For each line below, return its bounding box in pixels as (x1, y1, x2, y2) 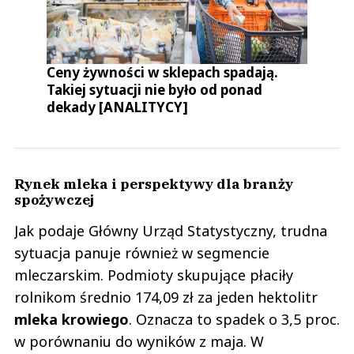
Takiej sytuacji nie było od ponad (47, 81, 263, 100)
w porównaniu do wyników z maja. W (14, 332, 264, 352)
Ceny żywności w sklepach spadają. (47, 63, 279, 82)
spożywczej (14, 190, 94, 209)
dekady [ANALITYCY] (47, 98, 189, 117)
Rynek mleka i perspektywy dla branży (14, 175, 293, 194)
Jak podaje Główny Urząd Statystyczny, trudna (14, 221, 327, 241)
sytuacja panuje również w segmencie (14, 243, 269, 263)
